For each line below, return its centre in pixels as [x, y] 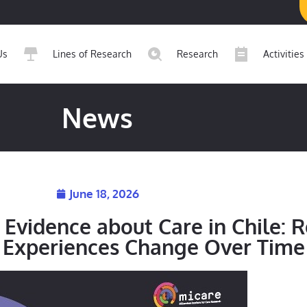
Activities [284, 53]
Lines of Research [92, 53]
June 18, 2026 [104, 193]
